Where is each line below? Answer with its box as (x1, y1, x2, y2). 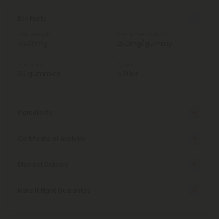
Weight (117, 62, 134, 67)
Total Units (18, 62, 42, 67)
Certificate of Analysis (18, 134, 85, 143)
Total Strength (18, 31, 50, 37)
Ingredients (18, 109, 52, 117)
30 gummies (18, 69, 61, 79)
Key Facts (18, 14, 46, 22)
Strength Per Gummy (117, 31, 167, 37)
